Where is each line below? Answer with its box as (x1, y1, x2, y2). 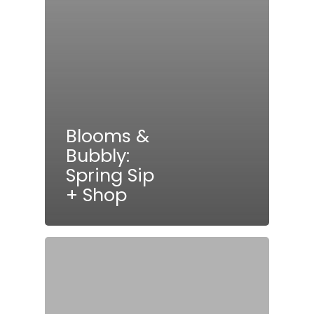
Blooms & (66, 123, 149, 149)
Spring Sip (66, 163, 154, 189)
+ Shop (66, 182, 127, 208)
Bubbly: (66, 143, 130, 169)
